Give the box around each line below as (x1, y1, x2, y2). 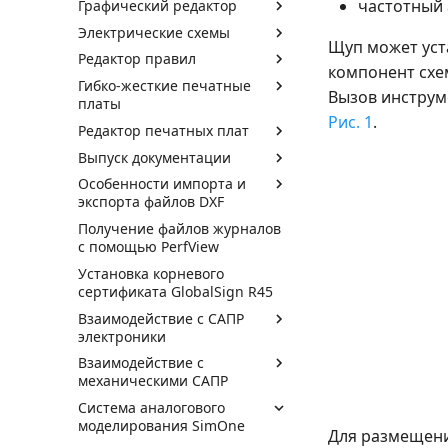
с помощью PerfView (78, 237, 219, 256)
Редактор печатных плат (78, 120, 249, 140)
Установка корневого (78, 263, 224, 283)
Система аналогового (78, 398, 225, 417)
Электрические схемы (78, 22, 230, 42)
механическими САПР (78, 371, 228, 391)
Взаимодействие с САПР (78, 308, 244, 328)
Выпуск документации (78, 147, 231, 167)
